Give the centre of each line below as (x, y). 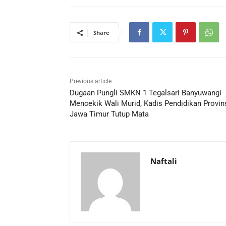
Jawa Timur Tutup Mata (109, 114)
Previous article (91, 81)
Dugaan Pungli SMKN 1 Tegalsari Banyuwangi (146, 93)
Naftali (164, 161)
